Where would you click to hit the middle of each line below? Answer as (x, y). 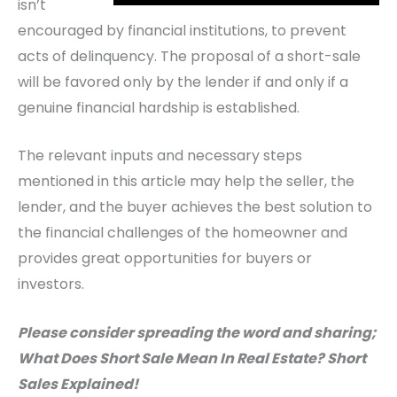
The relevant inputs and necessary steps (160, 156)
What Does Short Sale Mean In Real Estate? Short (192, 358)
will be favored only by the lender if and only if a (183, 82)
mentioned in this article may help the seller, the (186, 182)
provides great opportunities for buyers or (165, 259)
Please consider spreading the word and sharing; (197, 332)
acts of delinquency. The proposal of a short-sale (189, 56)
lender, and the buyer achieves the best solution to (195, 207)
